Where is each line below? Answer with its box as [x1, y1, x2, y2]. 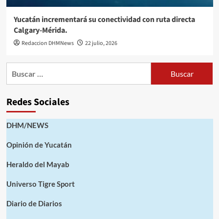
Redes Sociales [6, 95, 69, 109]
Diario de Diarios [6, 199, 62, 208]
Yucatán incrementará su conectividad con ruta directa [13, 14, 195, 25]
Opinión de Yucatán [6, 140, 72, 150]
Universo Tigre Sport [6, 179, 75, 189]
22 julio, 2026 [85, 39, 117, 48]
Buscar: [5, 64, 32, 73]
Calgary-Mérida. [13, 25, 67, 36]
